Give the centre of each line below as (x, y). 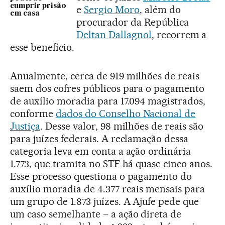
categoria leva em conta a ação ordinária (101, 151)
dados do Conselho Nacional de (126, 113)
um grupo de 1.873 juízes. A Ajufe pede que (105, 201)
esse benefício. (42, 47)
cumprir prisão (38, 6)
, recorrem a (179, 34)
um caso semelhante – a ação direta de (96, 214)
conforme (33, 113)
